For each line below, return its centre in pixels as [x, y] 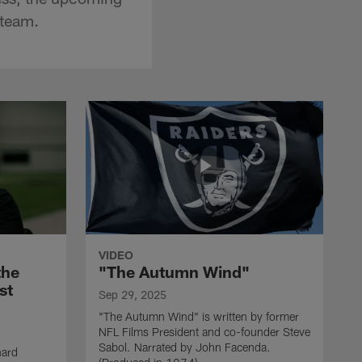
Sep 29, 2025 [133, 294]
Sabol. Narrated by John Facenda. [185, 347]
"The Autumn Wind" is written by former [199, 316]
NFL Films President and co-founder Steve [204, 331]
